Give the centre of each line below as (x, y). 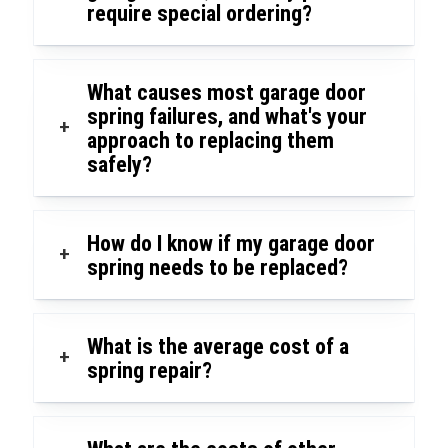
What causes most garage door (226, 93)
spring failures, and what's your (226, 117)
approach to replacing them (210, 141)
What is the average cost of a (217, 347)
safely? (119, 165)
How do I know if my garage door (230, 244)
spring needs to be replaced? (217, 268)
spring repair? (149, 371)
